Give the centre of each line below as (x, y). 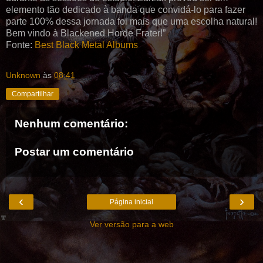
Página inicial (131, 202)
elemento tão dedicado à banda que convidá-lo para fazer (126, 10)
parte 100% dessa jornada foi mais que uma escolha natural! (131, 22)
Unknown (23, 75)
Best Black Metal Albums (86, 45)
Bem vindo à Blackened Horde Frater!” (86, 33)
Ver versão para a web (131, 225)
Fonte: (20, 45)
